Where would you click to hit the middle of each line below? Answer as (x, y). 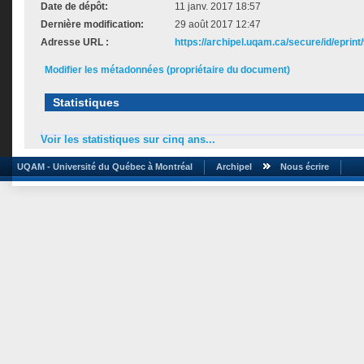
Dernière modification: (92, 24)
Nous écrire (305, 166)
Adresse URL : (75, 42)
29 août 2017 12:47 (218, 24)
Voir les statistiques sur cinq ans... (128, 140)
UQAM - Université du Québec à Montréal (102, 166)
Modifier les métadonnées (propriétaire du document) (167, 70)
